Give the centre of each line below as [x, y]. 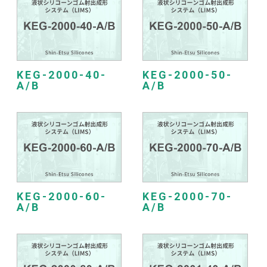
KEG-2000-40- [61, 75]
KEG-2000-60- [61, 196]
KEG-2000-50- [187, 75]
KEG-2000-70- [187, 196]
